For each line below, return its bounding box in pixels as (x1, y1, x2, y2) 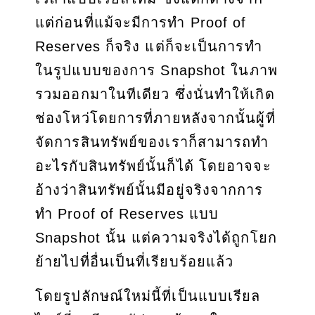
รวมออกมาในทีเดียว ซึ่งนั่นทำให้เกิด (35, 86, 275, 103)
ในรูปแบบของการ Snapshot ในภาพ (35, 63, 278, 79)
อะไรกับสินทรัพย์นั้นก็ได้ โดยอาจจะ (35, 158, 271, 174)
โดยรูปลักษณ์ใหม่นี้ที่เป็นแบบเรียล (35, 288, 261, 304)
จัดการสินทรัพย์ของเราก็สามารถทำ (35, 134, 269, 150)
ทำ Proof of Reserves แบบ (35, 206, 219, 222)
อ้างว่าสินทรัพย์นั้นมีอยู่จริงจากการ (35, 182, 264, 198)
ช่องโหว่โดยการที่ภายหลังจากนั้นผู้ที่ (35, 110, 276, 127)
